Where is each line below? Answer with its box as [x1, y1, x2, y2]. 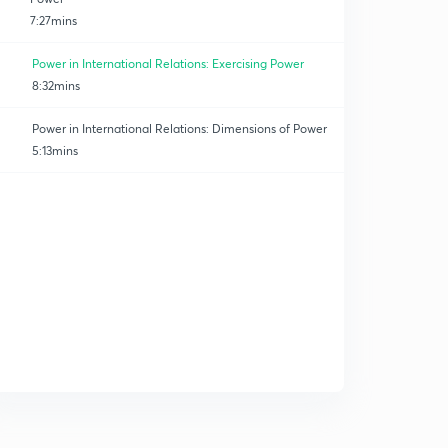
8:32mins [32, 78, 80, 93]
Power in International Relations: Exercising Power [32, 56, 304, 71]
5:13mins [32, 143, 78, 158]
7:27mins [29, 13, 77, 28]
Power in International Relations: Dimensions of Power [32, 121, 327, 136]
